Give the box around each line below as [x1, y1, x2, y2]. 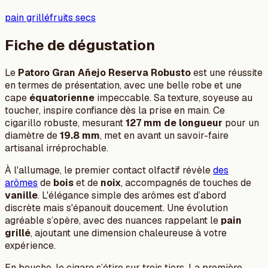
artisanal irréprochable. [5, 142, 108, 155]
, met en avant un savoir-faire [100, 129, 229, 142]
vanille [5, 189, 38, 202]
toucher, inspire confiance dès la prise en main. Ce [5, 104, 225, 117]
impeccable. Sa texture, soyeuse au [95, 92, 252, 105]
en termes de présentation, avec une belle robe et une [5, 79, 242, 92]
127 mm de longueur [126, 117, 223, 130]
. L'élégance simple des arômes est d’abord [38, 189, 226, 202]
